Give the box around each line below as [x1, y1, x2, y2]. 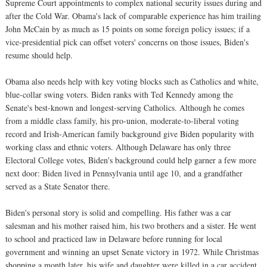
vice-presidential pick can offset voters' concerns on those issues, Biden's [5, 36, 249, 48]
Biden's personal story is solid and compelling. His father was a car [5, 206, 231, 218]
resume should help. [5, 49, 73, 61]
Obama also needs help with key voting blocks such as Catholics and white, [5, 75, 259, 87]
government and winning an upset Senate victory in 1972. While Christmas [5, 246, 259, 257]
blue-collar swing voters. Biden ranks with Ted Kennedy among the [5, 88, 233, 100]
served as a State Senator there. [5, 180, 110, 192]
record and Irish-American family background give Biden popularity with [5, 128, 254, 139]
